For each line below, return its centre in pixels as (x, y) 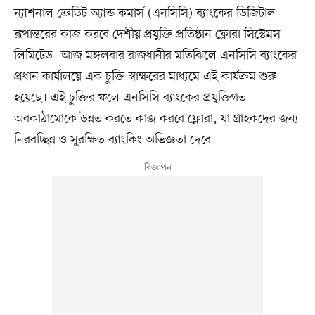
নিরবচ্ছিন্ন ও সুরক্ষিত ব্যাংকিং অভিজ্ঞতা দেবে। (115, 140)
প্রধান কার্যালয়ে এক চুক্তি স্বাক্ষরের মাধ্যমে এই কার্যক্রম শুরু (145, 76)
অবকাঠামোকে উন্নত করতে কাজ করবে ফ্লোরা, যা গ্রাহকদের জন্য (156, 118)
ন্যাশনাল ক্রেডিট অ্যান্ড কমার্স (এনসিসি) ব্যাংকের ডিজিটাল (144, 13)
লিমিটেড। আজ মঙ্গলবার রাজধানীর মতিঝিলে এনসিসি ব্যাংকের (155, 55)
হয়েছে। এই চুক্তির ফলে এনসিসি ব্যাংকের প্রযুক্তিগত (130, 97)
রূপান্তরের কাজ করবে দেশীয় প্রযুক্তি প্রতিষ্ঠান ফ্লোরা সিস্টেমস (147, 34)
